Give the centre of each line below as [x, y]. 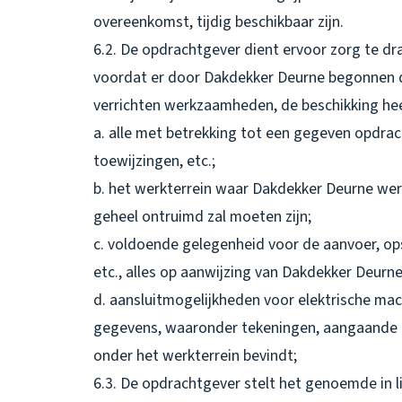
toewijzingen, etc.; [154, 161]
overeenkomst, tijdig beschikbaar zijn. [218, 22]
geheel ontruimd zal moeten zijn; [202, 216]
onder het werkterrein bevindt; [195, 355]
